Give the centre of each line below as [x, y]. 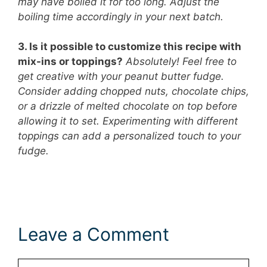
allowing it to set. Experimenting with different [128, 121]
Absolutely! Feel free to [181, 62]
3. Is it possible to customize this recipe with [130, 47]
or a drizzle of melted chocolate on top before [128, 106]
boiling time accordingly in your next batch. [121, 16]
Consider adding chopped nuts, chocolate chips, [133, 91]
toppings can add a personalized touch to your [129, 136]
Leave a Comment [94, 234]
